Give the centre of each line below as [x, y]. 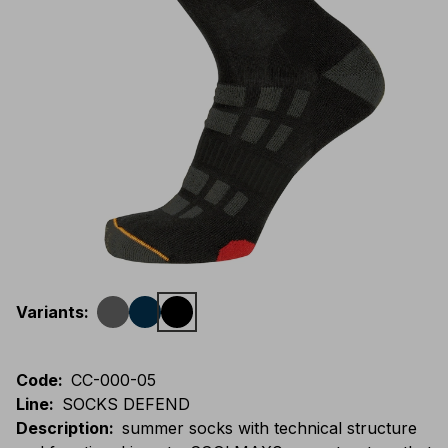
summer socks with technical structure [269, 428]
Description [62, 428]
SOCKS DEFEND [126, 404]
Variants [50, 312]
